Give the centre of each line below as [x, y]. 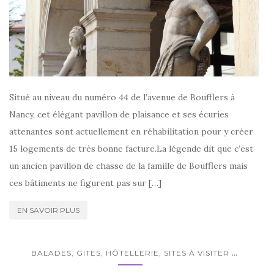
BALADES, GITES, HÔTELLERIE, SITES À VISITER [130, 253]
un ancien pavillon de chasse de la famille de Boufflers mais [128, 166]
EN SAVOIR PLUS [48, 210]
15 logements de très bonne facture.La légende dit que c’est [131, 149]
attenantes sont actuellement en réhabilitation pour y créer [131, 131]
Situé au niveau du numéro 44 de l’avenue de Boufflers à [122, 97]
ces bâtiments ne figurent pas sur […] [85, 183]
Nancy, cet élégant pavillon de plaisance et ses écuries [119, 114]
